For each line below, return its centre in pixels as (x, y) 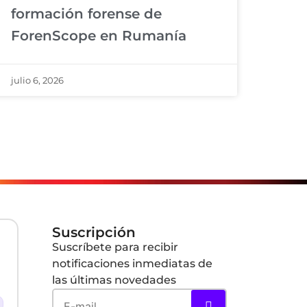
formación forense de (86, 13)
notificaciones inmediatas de (132, 263)
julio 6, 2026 (37, 80)
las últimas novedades (114, 280)
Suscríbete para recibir (115, 247)
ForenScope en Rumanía (99, 35)
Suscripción (94, 232)
